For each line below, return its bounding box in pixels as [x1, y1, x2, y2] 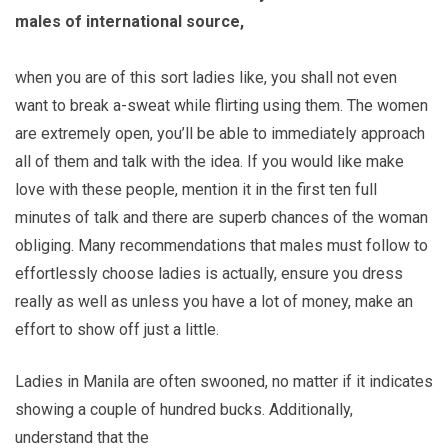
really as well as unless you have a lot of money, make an [15, 292, 413, 312]
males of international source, [15, 12, 244, 32]
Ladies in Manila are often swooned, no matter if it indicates [15, 372, 433, 392]
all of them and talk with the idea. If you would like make [15, 152, 404, 172]
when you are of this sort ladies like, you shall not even [15, 68, 397, 88]
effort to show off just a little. [15, 320, 219, 340]
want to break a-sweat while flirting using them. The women [15, 96, 428, 116]
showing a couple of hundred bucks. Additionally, [15, 400, 353, 420]
